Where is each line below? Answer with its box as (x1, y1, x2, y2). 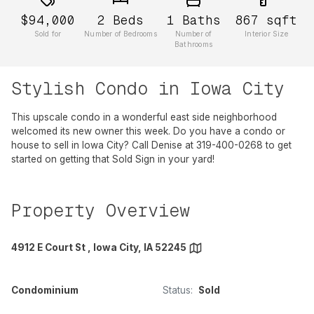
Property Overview (11, 199, 190, 222)
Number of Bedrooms (84, 29, 157, 39)
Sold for (34, 29, 62, 39)
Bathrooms (175, 40, 212, 50)
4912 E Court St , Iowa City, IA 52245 (11, 242, 189, 254)
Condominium (11, 285, 78, 296)
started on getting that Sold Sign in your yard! (11, 153, 214, 165)
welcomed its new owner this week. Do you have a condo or (11, 125, 285, 137)
